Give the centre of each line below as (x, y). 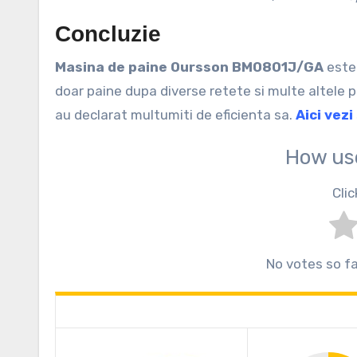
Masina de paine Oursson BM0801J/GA (191, 67)
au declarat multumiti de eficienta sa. (175, 115)
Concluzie (108, 34)
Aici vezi (324, 115)
